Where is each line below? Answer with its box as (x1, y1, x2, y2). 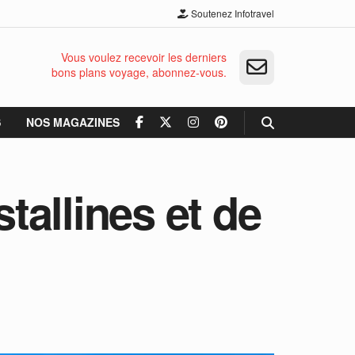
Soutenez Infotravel (189, 6, 274, 20)
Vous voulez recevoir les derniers (61, 49, 227, 65)
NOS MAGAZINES (26, 114, 120, 130)
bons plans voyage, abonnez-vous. (52, 64, 227, 80)
